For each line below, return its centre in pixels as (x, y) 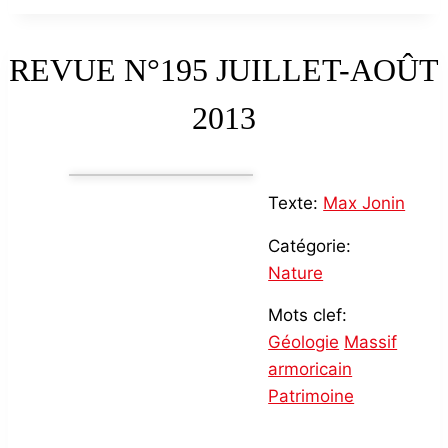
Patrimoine (311, 395)
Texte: (293, 202)
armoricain (310, 368)
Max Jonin (364, 202)
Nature (296, 272)
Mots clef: (308, 314)
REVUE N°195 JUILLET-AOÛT (224, 69)
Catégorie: (310, 245)
